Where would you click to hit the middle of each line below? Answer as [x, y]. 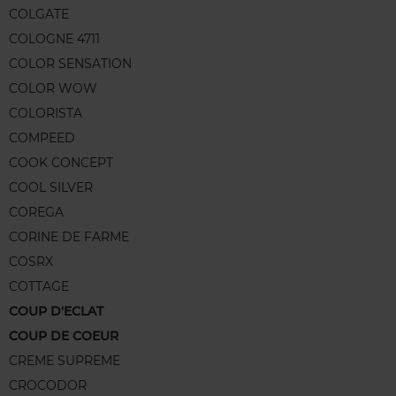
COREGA [36, 213]
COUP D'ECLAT [56, 312]
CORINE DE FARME [69, 237]
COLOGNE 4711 [54, 39]
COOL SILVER [51, 188]
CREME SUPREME [65, 361]
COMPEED [42, 138]
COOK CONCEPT [61, 163]
